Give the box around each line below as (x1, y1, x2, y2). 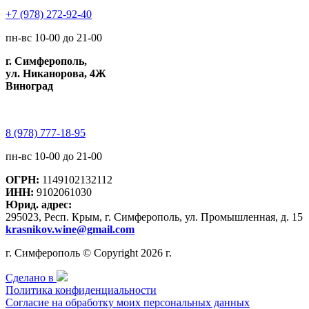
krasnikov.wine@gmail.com (6, 223, 134, 236)
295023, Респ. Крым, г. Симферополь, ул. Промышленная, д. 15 (6, 211, 303, 223)
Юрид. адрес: (6, 199, 72, 211)
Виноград (6, 80, 53, 92)
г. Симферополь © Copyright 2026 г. (6, 247, 172, 259)
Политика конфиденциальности (6, 284, 157, 297)
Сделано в (6, 272, 57, 284)
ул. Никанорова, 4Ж (6, 68, 106, 80)
